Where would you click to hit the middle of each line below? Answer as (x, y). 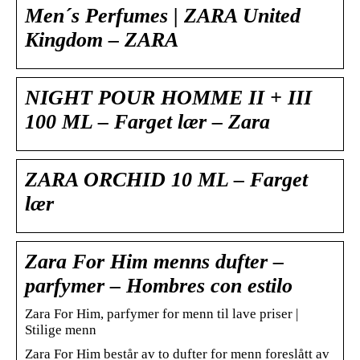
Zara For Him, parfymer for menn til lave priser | (162, 313)
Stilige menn (61, 329)
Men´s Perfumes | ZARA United (163, 15)
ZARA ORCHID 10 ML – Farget (166, 179)
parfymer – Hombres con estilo (159, 285)
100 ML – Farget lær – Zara (147, 121)
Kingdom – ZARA (102, 39)
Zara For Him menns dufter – (154, 261)
